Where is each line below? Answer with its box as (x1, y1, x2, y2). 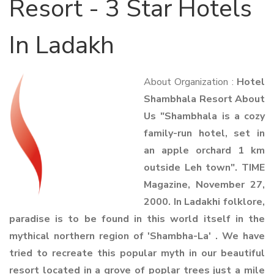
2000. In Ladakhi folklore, (144, 195, 265, 209)
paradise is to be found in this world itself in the (9, 212, 265, 226)
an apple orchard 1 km (144, 144, 265, 157)
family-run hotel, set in (144, 127, 265, 140)
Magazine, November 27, (144, 178, 265, 191)
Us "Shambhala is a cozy (144, 109, 265, 123)
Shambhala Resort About (144, 92, 265, 106)
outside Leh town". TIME (144, 161, 265, 174)
